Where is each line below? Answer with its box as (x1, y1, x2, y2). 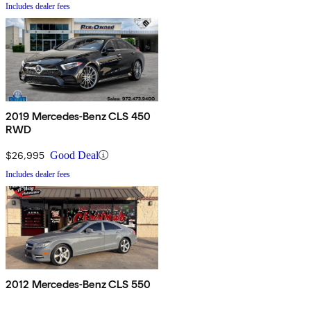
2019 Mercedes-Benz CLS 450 (6, 109, 151, 123)
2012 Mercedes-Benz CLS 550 (6, 277, 151, 291)
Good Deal (50, 149, 99, 161)
